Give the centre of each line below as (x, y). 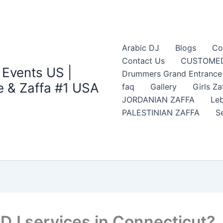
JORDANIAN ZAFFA (158, 100)
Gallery (163, 87)
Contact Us (143, 61)
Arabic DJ (140, 48)
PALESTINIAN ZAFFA (161, 113)
